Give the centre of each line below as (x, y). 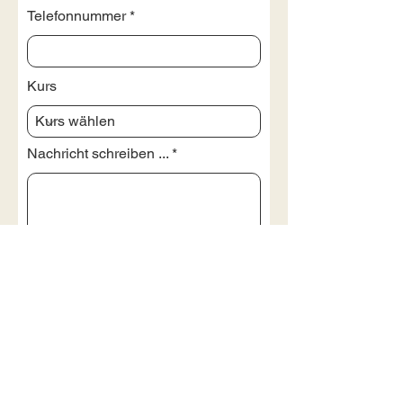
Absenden (144, 283)
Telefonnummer (76, 16)
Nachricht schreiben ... (98, 153)
